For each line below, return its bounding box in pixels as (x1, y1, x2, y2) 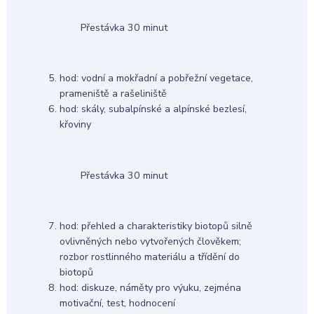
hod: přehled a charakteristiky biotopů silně (59, 219, 252, 233)
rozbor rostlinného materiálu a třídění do (59, 250, 240, 264)
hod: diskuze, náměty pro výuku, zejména (59, 281, 241, 295)
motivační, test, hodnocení (59, 296, 175, 310)
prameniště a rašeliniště (59, 87, 167, 101)
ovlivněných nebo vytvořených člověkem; (59, 235, 241, 249)
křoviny (59, 118, 91, 132)
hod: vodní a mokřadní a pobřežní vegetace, (59, 71, 253, 86)
